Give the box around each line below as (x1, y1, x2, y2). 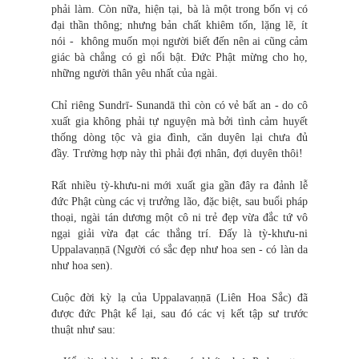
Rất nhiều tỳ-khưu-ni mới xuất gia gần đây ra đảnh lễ (51, 179, 308, 192)
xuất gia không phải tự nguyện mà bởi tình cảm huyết (51, 115, 308, 128)
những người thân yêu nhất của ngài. (51, 67, 218, 80)
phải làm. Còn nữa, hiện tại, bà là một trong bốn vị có (51, 3, 308, 16)
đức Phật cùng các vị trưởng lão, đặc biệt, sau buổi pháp (51, 196, 308, 208)
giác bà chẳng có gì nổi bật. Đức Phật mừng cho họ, (51, 51, 308, 64)
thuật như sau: (51, 324, 115, 337)
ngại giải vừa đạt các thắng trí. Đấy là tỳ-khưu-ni (51, 228, 308, 240)
